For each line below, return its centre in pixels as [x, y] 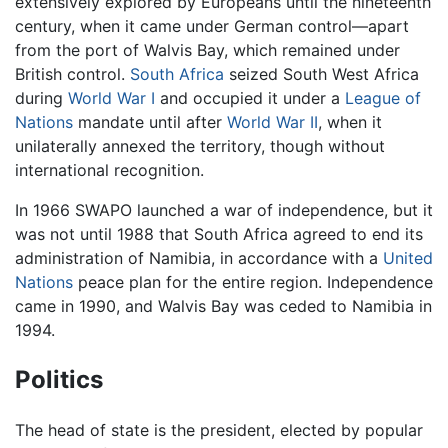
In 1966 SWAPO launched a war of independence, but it [224, 209]
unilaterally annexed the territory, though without [200, 145]
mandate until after [150, 121]
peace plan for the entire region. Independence [253, 281]
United [408, 257]
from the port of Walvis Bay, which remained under [207, 49]
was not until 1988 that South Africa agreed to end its [219, 233]
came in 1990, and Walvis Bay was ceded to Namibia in [223, 305]
